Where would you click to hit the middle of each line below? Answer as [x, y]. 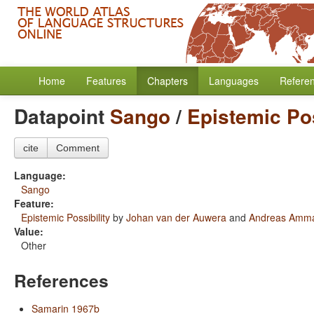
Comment [78, 148]
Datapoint [62, 116]
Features [106, 81]
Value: [29, 231]
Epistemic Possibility [66, 217]
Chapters [168, 81]
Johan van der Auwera [176, 217]
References [61, 280]
